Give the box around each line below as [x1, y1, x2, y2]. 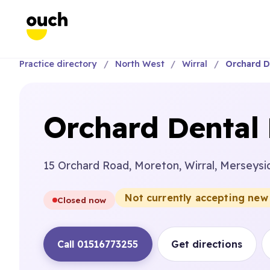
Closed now [57, 195, 107, 205]
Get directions [171, 238, 243, 250]
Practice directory [19, 58, 97, 69]
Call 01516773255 [57, 238, 139, 250]
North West [115, 58, 165, 69]
